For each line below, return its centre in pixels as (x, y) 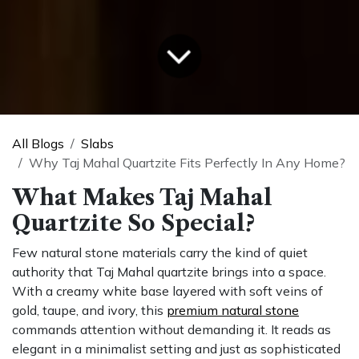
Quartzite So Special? (133, 223)
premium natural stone (233, 310)
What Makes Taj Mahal (142, 197)
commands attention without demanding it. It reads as (171, 329)
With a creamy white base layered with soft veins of (167, 290)
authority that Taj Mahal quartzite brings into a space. (169, 271)
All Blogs (38, 143)
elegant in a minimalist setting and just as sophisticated (176, 348)
